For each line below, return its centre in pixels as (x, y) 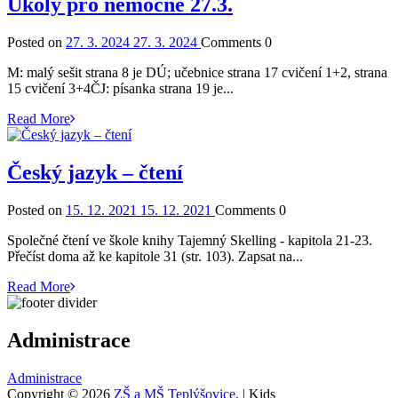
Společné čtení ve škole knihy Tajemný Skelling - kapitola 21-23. (190, 241)
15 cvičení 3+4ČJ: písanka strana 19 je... (120, 89)
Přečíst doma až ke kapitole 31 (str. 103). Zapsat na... (155, 257)
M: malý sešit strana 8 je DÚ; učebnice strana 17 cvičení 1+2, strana (197, 73)
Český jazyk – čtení (95, 173)
